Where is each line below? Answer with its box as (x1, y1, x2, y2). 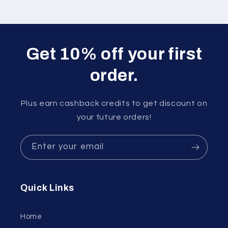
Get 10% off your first (25, 44, 203, 63)
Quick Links (20, 183, 74, 193)
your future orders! (76, 112, 152, 121)
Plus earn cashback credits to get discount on (20, 99, 208, 107)
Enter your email (32, 142, 104, 152)
